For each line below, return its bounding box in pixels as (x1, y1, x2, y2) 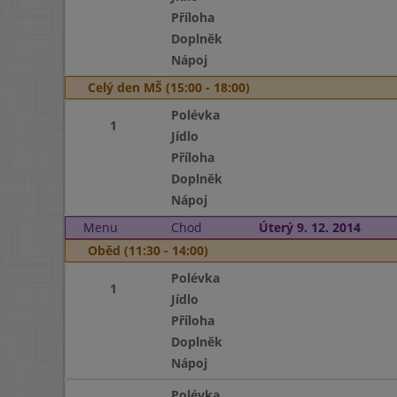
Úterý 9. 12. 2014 (258, 219, 361, 236)
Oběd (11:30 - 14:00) (88, 242, 208, 259)
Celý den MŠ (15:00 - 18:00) (88, 79, 250, 96)
